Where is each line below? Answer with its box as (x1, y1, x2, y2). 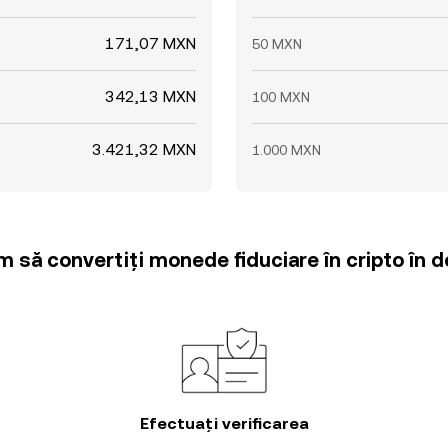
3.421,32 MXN (92, 140, 196, 159)
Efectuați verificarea (139, 414, 309, 433)
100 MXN (252, 89, 310, 105)
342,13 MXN (105, 87, 196, 106)
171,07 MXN (105, 34, 196, 53)
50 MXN (252, 36, 302, 52)
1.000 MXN (252, 142, 321, 158)
